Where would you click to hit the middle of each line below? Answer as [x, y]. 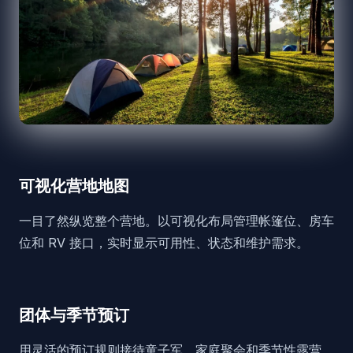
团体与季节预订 [74, 315]
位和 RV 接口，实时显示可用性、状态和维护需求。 [164, 243]
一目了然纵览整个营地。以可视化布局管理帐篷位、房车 [176, 221]
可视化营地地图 [74, 186]
